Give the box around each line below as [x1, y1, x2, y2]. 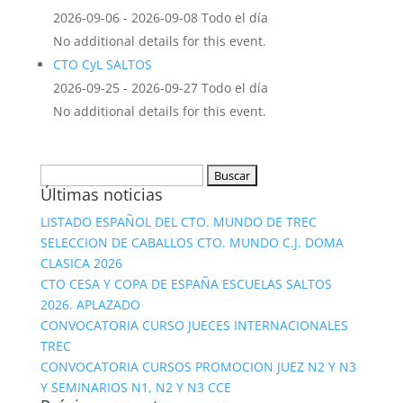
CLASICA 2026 [40, 255, 122, 272]
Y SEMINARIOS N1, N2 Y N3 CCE [40, 379, 231, 396]
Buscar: [39, 166, 85, 183]
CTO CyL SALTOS [52, 56, 152, 73]
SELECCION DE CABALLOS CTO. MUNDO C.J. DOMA [40, 234, 344, 251]
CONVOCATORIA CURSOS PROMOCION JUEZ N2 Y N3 [40, 358, 356, 375]
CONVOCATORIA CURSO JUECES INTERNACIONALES [40, 317, 348, 334]
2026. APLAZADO [40, 296, 140, 313]
